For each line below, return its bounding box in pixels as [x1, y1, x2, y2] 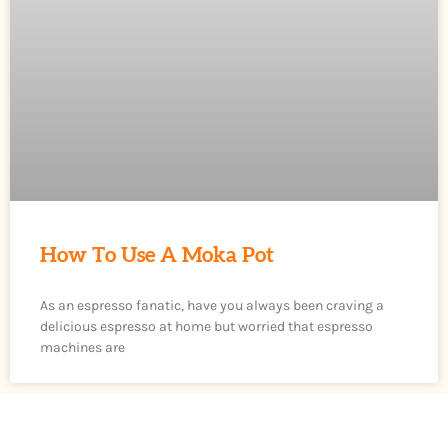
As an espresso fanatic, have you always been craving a [40, 297, 384, 315]
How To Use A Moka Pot [40, 245, 274, 267]
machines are [40, 339, 125, 357]
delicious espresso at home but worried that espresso [40, 318, 373, 336]
